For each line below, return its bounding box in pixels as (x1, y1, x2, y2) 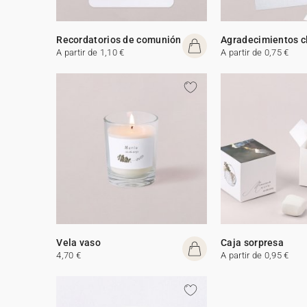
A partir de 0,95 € (221, 249, 289, 260)
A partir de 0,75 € (221, 47, 289, 58)
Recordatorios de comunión (56, 34, 182, 45)
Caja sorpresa (221, 236, 284, 248)
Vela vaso (56, 236, 101, 248)
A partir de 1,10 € (56, 47, 125, 58)
